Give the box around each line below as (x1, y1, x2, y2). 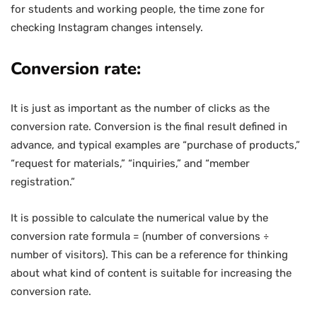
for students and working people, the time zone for (11, 3, 265, 16)
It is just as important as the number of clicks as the (11, 102, 270, 115)
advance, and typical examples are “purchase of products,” (11, 139, 300, 151)
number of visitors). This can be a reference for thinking (11, 248, 288, 261)
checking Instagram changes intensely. (11, 21, 203, 34)
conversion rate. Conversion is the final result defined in (11, 120, 287, 133)
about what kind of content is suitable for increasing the (11, 267, 292, 279)
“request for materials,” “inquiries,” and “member (11, 157, 250, 170)
